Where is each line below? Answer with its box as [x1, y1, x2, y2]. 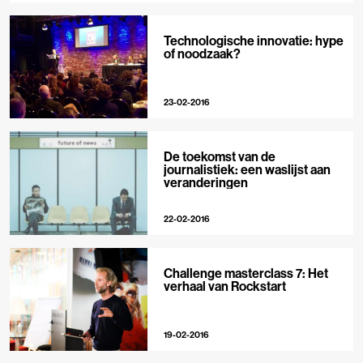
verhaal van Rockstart [163, 277, 286, 294]
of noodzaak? [163, 45, 241, 62]
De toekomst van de [163, 148, 275, 165]
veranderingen [163, 174, 248, 191]
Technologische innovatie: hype [163, 32, 344, 49]
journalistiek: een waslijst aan [163, 161, 331, 178]
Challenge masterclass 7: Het [163, 264, 328, 281]
